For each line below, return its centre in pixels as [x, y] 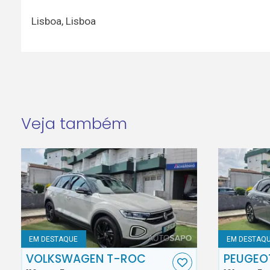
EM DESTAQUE [54, 239]
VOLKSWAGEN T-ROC [86, 259]
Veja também [74, 124]
